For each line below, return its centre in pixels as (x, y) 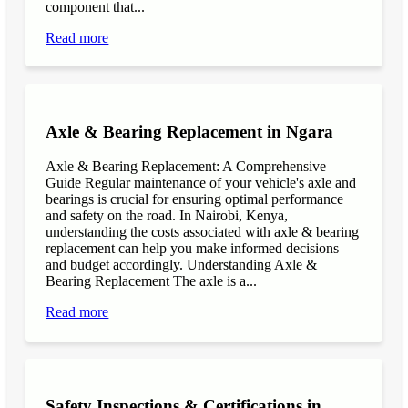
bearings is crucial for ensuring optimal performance (195, 199)
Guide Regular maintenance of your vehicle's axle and (201, 183)
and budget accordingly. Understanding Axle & (182, 265)
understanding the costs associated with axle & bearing (203, 232)
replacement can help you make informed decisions (193, 249)
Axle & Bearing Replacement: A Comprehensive (186, 167)
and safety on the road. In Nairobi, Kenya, (167, 216)
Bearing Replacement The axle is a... (152, 281)
